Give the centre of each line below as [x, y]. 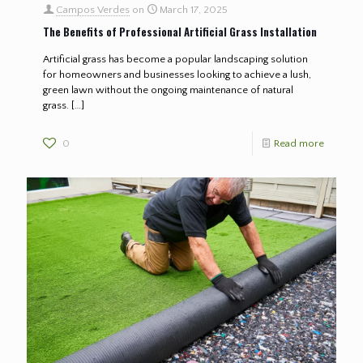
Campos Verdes [93, 9]
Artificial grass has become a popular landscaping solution [175, 59]
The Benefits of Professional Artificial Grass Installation [180, 31]
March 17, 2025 [194, 9]
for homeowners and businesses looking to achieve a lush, [177, 74]
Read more [299, 143]
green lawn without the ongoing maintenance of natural [168, 90]
